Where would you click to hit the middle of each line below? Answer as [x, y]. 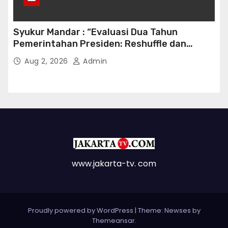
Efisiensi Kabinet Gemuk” [69, 56]
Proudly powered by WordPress [81, 211]
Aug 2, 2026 [47, 61]
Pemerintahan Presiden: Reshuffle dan [100, 44]
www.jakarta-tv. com [114, 164]
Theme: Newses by [169, 211]
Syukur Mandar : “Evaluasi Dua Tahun [95, 32]
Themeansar [113, 221]
